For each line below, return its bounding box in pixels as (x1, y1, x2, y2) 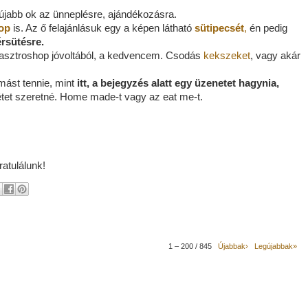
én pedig (247, 23, 287, 34)
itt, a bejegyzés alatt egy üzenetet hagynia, (77, 78, 279, 89)
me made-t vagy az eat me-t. (73, 91, 203, 102)
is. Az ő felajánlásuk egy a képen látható (10, 23, 195, 34)
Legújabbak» (254, 241, 297, 250)
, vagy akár (250, 50, 300, 61)
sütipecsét (195, 23, 244, 34)
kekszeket (203, 50, 250, 61)
